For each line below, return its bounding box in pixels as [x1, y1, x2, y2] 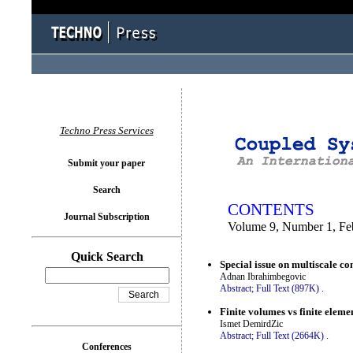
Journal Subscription [63, 211, 150, 222]
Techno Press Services [59, 124, 154, 136]
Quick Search [71, 250, 143, 263]
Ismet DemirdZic [220, 318, 283, 329]
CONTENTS [228, 200, 314, 219]
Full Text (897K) [256, 283, 319, 295]
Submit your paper [68, 158, 145, 169]
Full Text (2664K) [256, 329, 324, 341]
